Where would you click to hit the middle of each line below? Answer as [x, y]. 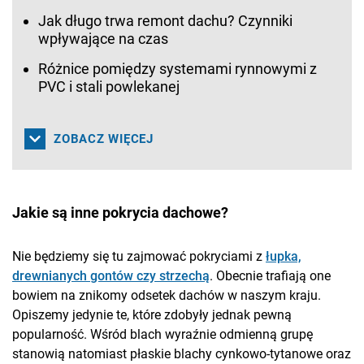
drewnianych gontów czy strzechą [111, 275]
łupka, [284, 256]
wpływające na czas [103, 38]
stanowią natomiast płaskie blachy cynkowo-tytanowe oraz [182, 353]
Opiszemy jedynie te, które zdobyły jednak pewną [152, 314]
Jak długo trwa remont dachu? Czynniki [165, 20]
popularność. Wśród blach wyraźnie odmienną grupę [162, 334]
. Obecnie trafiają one [270, 275]
